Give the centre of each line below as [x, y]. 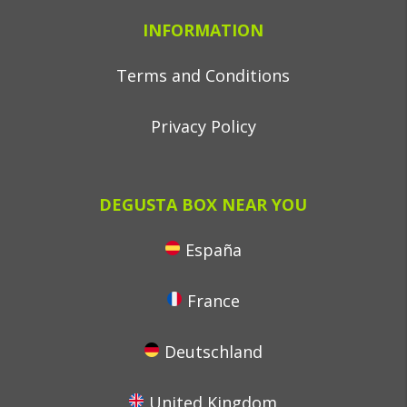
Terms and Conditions [203, 75]
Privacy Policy [203, 126]
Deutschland [213, 352]
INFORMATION [203, 30]
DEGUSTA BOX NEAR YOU [203, 204]
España [213, 250]
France [213, 301]
